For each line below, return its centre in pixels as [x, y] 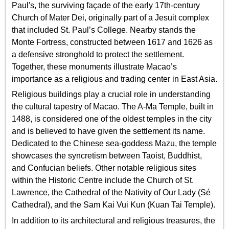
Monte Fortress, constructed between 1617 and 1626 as [112, 42]
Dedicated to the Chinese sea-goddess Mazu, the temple [114, 144]
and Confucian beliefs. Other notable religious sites [104, 168]
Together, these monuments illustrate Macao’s [94, 66]
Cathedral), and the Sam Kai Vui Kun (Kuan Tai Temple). [113, 205]
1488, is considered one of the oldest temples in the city [112, 119]
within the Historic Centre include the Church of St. [103, 180]
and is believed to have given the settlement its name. [108, 131]
